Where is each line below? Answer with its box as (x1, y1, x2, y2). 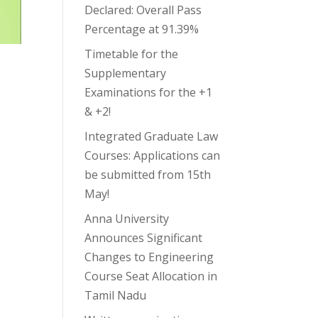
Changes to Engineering (84, 248, 214, 265)
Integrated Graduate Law (84, 128, 219, 144)
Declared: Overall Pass (84, 1, 202, 18)
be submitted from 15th (84, 166, 212, 182)
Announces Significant (84, 229, 203, 246)
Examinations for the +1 (84, 84, 213, 100)
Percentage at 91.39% (84, 21, 199, 37)
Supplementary (84, 65, 167, 81)
